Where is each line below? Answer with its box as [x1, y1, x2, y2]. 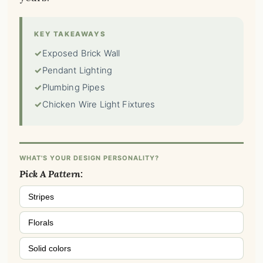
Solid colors [28, 244, 72, 254]
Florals [28, 218, 54, 228]
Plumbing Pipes [42, 82, 105, 93]
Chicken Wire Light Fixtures [42, 99, 156, 110]
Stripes [28, 192, 55, 202]
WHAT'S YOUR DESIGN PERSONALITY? [19, 154, 160, 163]
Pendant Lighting [42, 65, 112, 76]
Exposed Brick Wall [42, 48, 120, 59]
